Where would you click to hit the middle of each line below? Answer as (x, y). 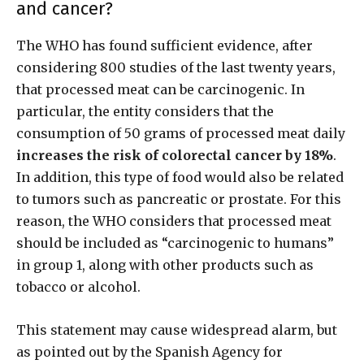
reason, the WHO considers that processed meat (174, 221)
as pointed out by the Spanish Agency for (149, 352)
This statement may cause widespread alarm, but (177, 330)
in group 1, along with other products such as (165, 265)
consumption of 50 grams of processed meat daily (181, 134)
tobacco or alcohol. (78, 287)
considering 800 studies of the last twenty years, (176, 68)
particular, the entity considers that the (145, 112)
